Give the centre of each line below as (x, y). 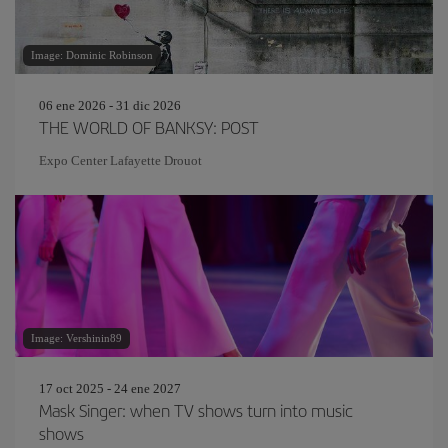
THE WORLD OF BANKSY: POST (149, 127)
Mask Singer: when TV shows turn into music (196, 410)
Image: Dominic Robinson (92, 55)
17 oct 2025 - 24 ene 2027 (110, 388)
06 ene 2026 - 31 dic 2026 (110, 105)
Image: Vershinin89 (76, 338)
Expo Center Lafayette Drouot (120, 160)
